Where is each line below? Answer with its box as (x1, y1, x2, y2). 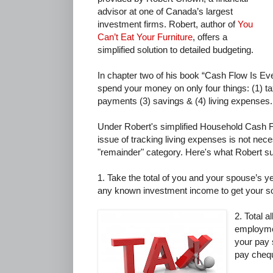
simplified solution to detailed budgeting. (97, 44, 253, 55)
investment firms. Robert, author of (97, 19, 238, 30)
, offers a (193, 32, 227, 43)
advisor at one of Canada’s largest (97, 6, 233, 17)
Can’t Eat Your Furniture (97, 32, 193, 43)
